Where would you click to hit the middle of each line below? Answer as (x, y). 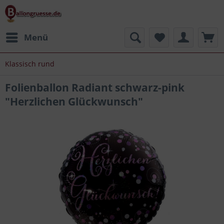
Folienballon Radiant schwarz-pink (95, 87)
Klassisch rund (30, 64)
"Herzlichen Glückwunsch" (74, 101)
